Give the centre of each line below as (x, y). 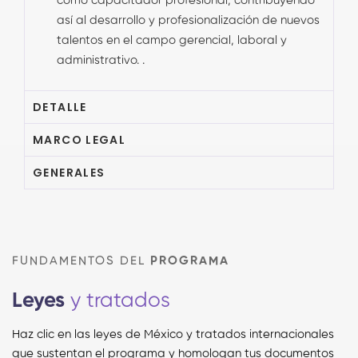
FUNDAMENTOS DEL (81, 261)
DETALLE (60, 107)
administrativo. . (101, 60)
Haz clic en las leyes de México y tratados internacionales (173, 334)
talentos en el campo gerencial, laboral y (172, 40)
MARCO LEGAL (80, 139)
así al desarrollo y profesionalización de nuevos (188, 20)
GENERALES (69, 172)
